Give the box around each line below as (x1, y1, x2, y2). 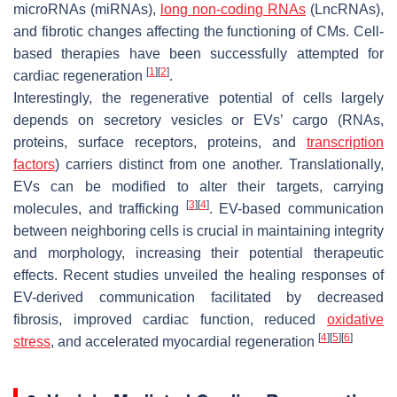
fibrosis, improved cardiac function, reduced (13, 311, 327, 327)
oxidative (327, 311, 384, 327)
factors (13, 156, 55, 172)
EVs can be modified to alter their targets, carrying (13, 178, 384, 194)
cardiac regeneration (13, 67, 146, 83)
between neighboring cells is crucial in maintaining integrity (13, 222, 384, 238)
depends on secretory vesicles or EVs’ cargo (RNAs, (13, 112, 384, 128)
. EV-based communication (208, 200, 385, 216)
